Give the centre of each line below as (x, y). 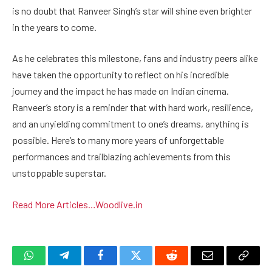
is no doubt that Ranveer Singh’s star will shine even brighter (132, 10)
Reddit (185, 264)
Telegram (84, 264)
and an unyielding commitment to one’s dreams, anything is (131, 124)
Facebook (121, 264)
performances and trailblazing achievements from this (121, 157)
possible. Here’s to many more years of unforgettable (118, 140)
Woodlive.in (119, 204)
